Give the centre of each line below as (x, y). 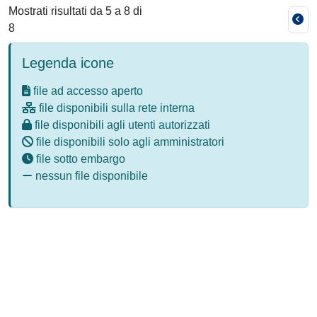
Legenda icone (68, 63)
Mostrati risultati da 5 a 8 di (75, 11)
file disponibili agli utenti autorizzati (121, 125)
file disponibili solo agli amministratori (129, 142)
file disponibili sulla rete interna (115, 108)
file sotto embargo (79, 159)
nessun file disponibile (90, 176)
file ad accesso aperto (87, 91)
